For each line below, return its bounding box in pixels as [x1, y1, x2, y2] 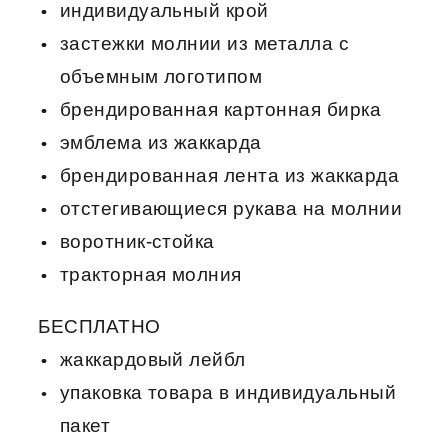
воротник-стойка [59, 230, 215, 252]
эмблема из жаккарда [59, 131, 262, 153]
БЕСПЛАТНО [38, 315, 161, 337]
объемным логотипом [59, 65, 263, 87]
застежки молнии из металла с [59, 32, 350, 54]
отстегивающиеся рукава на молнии [59, 197, 403, 219]
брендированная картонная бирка [59, 98, 382, 120]
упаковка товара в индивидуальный [59, 381, 397, 403]
